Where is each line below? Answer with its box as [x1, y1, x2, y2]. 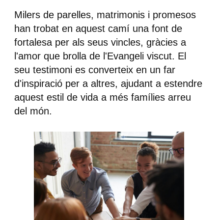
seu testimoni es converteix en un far [14, 64, 175, 75]
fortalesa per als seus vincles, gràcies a [14, 37, 186, 48]
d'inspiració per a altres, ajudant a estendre [14, 78, 202, 89]
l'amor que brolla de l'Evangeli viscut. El [14, 51, 186, 61]
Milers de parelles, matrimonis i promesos [14, 9, 196, 20]
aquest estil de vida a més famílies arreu [14, 92, 191, 103]
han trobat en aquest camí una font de [14, 23, 182, 34]
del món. [14, 106, 52, 116]
